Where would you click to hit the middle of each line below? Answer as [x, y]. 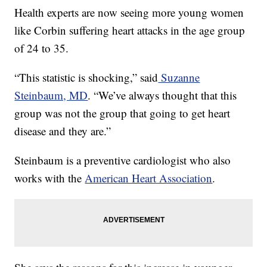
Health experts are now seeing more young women [129, 12]
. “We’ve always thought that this [162, 95]
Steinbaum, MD [51, 95]
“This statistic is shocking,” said [86, 77]
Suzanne [179, 77]
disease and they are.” [63, 131]
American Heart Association [149, 178]
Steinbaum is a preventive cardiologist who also [123, 160]
